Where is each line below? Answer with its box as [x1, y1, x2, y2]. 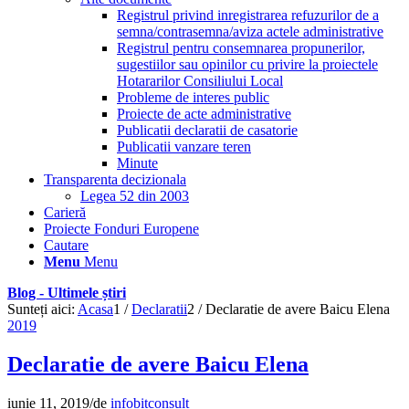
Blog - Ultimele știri [7, 285, 126, 300]
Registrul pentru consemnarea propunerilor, [117, 40, 365, 56]
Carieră [44, 204, 86, 220]
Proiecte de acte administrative [117, 106, 291, 121]
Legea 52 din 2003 [80, 188, 189, 204]
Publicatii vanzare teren [117, 139, 251, 154]
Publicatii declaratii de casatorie [117, 122, 298, 138]
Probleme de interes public [117, 89, 269, 105]
